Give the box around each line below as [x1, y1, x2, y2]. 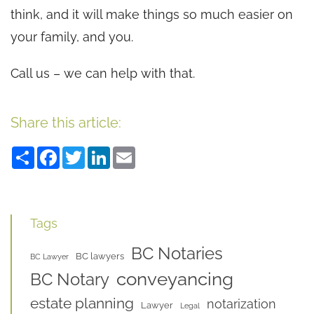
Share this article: [11, 114, 121, 131]
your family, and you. [11, 29, 133, 44]
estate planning [30, 294, 134, 312]
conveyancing [116, 268, 233, 289]
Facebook [60, 144, 118, 159]
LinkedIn [110, 144, 161, 159]
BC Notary [30, 269, 109, 289]
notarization [207, 296, 276, 311]
